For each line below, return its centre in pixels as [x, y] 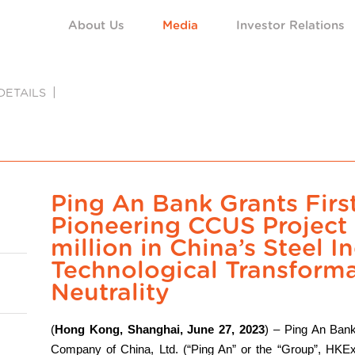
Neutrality [110, 293]
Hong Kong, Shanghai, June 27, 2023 [160, 329]
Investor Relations [290, 26]
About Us [96, 26]
